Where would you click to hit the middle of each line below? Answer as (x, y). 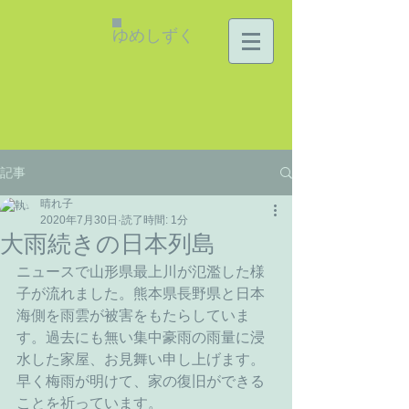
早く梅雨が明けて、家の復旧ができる (141, 381)
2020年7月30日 (79, 220)
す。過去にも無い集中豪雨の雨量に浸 (141, 337)
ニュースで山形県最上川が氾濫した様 (141, 272)
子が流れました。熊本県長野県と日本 (141, 294)
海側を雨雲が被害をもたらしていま (133, 315)
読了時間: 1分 (155, 220)
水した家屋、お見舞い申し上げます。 (141, 359)
